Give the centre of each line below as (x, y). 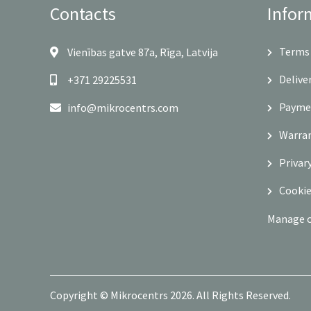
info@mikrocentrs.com (123, 108)
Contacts (83, 14)
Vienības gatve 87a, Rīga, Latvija (143, 52)
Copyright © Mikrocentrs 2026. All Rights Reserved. (170, 295)
